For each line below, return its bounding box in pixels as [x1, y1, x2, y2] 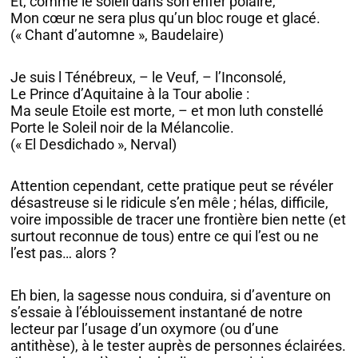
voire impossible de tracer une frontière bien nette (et [10, 211, 347, 229]
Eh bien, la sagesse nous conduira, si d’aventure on [10, 286, 332, 304]
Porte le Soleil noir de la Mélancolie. [10, 118, 235, 136]
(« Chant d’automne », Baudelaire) [10, 26, 225, 44]
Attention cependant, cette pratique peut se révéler [10, 177, 334, 195]
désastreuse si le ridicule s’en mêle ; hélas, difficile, [10, 194, 329, 212]
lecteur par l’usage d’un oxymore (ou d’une [10, 320, 280, 337]
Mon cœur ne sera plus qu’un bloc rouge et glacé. [10, 10, 321, 27]
